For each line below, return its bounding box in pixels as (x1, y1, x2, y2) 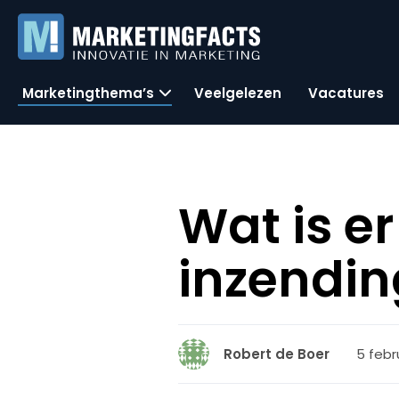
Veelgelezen (194, 83, 281, 102)
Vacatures (308, 83, 384, 102)
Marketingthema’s (22, 83, 154, 102)
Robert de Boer (224, 345, 330, 363)
